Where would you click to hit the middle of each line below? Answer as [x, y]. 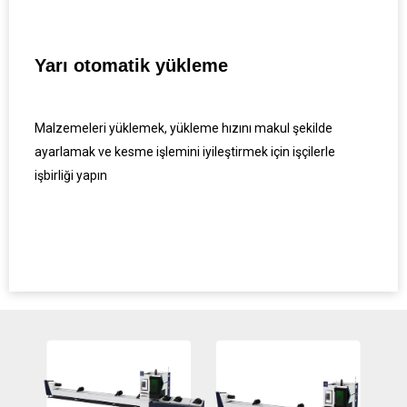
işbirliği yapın [71, 176]
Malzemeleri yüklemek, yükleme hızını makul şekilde [184, 129]
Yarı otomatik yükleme [131, 66]
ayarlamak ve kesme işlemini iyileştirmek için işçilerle [185, 152]
